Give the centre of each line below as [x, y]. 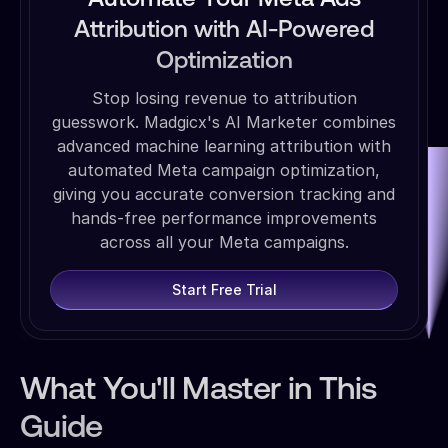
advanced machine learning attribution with [224, 145]
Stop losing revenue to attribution [224, 97]
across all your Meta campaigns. [224, 241]
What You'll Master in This [198, 390]
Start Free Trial [224, 290]
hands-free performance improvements [224, 217]
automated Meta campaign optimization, [224, 169]
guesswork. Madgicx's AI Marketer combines [224, 121]
